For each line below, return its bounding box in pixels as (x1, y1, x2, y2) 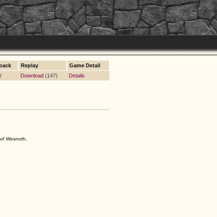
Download (20, 73, 44, 78)
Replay (21, 62, 38, 68)
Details (69, 73, 85, 78)
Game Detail (69, 62, 100, 68)
